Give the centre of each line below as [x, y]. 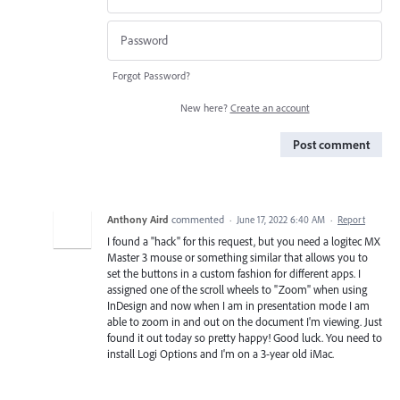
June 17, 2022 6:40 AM [281, 219]
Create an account [270, 107]
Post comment [331, 144]
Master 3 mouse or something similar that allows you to [237, 257]
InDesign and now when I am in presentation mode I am [238, 305]
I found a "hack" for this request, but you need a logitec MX [244, 241]
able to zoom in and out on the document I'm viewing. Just [245, 321]
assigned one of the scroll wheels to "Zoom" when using [237, 289]
